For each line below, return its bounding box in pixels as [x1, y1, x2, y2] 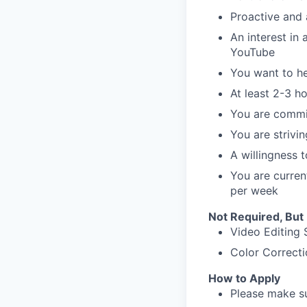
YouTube [230, 45, 275, 59]
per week [230, 184, 278, 197]
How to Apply [208, 271, 280, 285]
